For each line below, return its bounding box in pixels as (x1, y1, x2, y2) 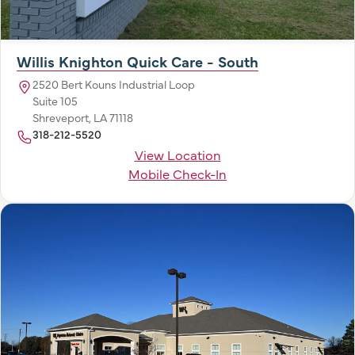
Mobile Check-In (128, 163, 227, 182)
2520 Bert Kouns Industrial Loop (32, 75, 195, 92)
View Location (134, 144, 221, 163)
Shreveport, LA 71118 (32, 109, 133, 125)
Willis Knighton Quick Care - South (17, 50, 258, 71)
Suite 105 (32, 92, 78, 109)
